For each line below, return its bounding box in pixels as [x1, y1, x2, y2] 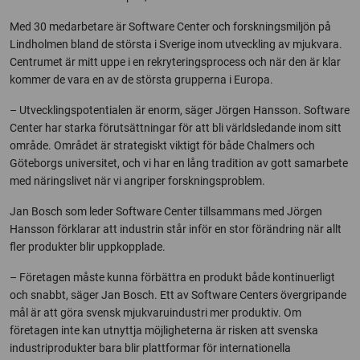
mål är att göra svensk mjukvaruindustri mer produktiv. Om [10, 306, 301, 319]
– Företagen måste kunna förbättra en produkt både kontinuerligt [10, 271, 335, 284]
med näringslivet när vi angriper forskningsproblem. [10, 174, 265, 187]
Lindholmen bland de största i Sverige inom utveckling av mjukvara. [10, 38, 342, 51]
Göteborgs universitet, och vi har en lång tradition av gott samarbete [10, 157, 348, 170]
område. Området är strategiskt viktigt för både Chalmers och [10, 139, 315, 152]
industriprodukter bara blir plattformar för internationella [10, 342, 291, 354]
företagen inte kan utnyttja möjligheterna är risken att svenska [10, 324, 318, 337]
